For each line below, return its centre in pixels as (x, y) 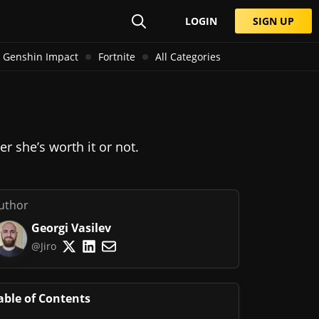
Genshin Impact (40, 57)
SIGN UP (273, 21)
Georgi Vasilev (71, 228)
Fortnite (116, 57)
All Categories (188, 57)
